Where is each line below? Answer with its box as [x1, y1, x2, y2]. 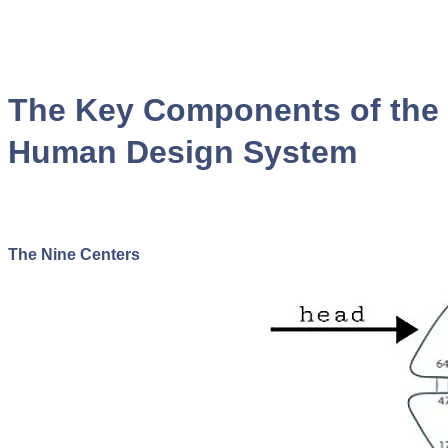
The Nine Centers [8, 245, 140, 263]
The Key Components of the [8, 92, 439, 128]
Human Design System [8, 134, 357, 170]
